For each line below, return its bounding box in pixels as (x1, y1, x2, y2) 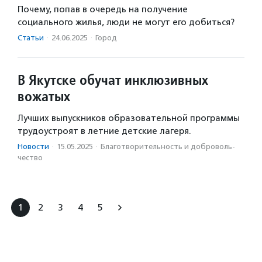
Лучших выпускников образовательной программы (18, 113, 240, 124)
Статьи (18, 33, 44, 43)
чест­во (18, 153, 43, 163)
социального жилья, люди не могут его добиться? (18, 17, 235, 28)
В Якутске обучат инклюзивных (18, 71, 208, 89)
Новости (18, 142, 49, 151)
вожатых (18, 87, 70, 106)
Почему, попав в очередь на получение (18, 4, 188, 15)
